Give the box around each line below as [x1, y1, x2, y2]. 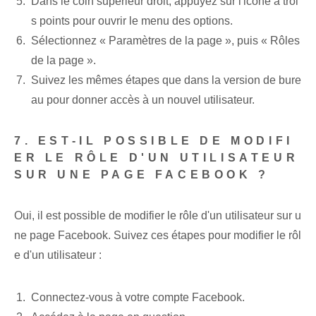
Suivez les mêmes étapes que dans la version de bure [31, 74, 301, 87]
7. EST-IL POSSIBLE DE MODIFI [14, 135, 293, 147]
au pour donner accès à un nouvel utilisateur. [31, 94, 255, 107]
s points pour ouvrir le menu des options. [31, 15, 233, 28]
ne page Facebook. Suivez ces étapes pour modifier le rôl [14, 229, 301, 242]
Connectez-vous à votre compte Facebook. [31, 291, 245, 304]
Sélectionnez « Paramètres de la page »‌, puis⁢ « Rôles [31, 35, 300, 47]
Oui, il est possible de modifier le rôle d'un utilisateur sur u [14, 209, 301, 222]
